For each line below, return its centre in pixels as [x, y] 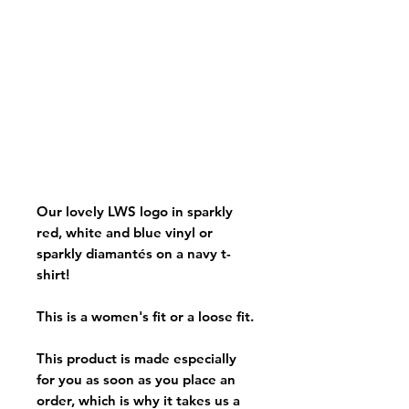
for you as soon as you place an [136, 379]
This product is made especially [136, 358]
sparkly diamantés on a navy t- [134, 253]
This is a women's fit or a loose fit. [145, 316]
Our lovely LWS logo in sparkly [135, 211]
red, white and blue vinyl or [125, 232]
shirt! [53, 274]
